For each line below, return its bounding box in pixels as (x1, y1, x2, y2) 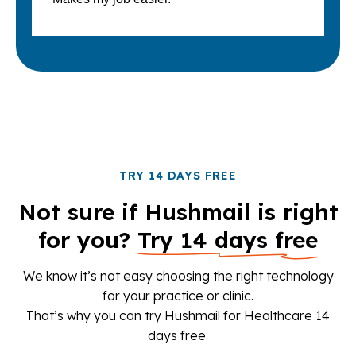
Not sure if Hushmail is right (17, 198, 339, 226)
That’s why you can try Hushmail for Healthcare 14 (26, 308, 330, 324)
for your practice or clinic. (103, 288, 253, 304)
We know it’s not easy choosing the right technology (22, 268, 334, 284)
